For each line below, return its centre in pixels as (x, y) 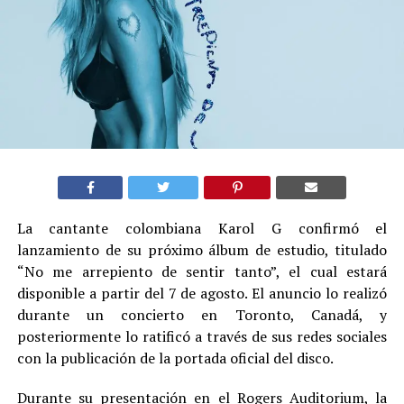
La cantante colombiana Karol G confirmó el (202, 228)
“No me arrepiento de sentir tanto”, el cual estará (202, 271)
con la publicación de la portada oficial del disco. (175, 358)
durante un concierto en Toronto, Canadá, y (202, 314)
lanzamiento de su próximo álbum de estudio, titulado (202, 249)
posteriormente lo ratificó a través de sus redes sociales (202, 336)
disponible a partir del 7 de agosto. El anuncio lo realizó (202, 293)
